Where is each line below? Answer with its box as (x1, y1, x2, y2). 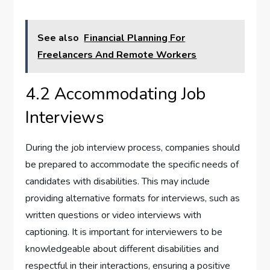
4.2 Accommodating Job (25, 83, 206, 106)
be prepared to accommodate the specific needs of (25, 158, 239, 172)
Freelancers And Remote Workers (37, 48, 197, 62)
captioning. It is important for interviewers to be (25, 225, 223, 239)
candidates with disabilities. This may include (25, 175, 210, 189)
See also (37, 31, 80, 45)
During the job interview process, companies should (25, 141, 240, 155)
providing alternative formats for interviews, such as (25, 192, 240, 206)
